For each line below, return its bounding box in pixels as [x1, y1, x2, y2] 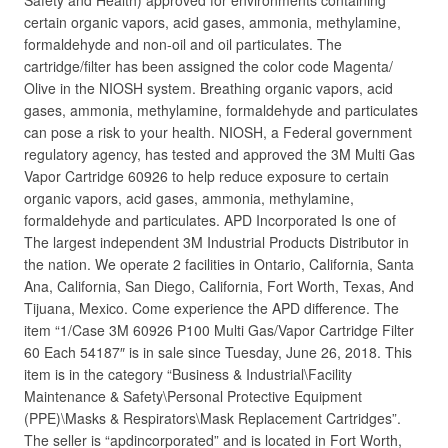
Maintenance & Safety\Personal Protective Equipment [24, 386, 362, 406]
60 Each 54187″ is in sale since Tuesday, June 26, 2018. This [24, 342, 412, 362]
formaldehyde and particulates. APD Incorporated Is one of [24, 210, 396, 230]
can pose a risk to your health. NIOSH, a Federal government [24, 122, 412, 142]
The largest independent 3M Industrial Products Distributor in [24, 232, 409, 252]
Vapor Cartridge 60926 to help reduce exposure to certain [24, 166, 389, 186]
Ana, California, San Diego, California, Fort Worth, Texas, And [24, 276, 414, 296]
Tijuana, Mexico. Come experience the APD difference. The [24, 298, 399, 318]
